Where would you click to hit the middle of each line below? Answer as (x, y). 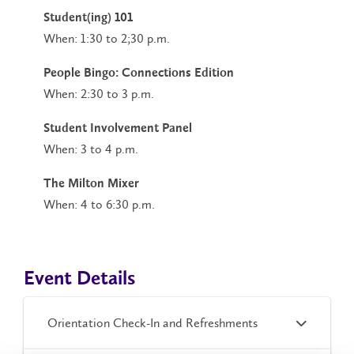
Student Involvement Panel (118, 129)
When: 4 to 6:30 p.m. (99, 205)
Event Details (79, 280)
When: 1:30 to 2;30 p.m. (107, 39)
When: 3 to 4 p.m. (91, 149)
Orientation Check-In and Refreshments (153, 322)
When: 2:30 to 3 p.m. (99, 94)
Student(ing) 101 (88, 19)
